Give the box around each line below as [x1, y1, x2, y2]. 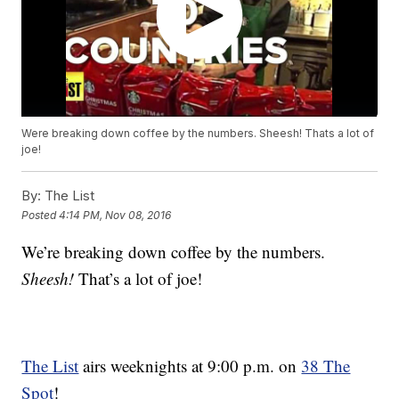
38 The [301, 354, 351, 378]
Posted [21, 208, 60, 222]
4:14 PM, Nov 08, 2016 [59, 208, 172, 222]
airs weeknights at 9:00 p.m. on [78, 354, 302, 378]
